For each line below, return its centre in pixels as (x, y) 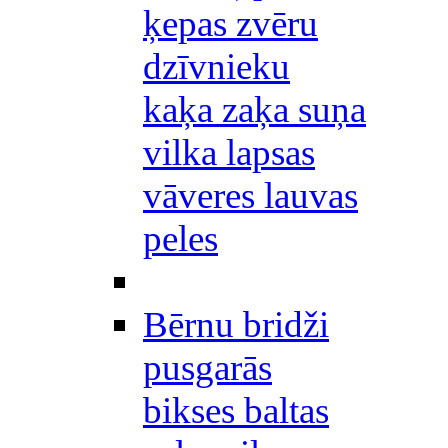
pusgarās (207, 367)
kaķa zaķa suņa (254, 109)
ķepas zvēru (230, 23)
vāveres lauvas (250, 195)
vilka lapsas (229, 152)
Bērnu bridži (236, 324)
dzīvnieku (216, 66)
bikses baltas (236, 410)
